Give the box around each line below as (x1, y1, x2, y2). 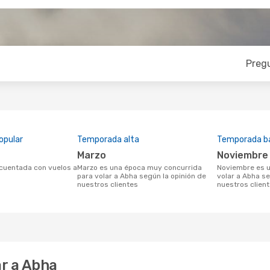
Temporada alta (77, 134, 139, 145)
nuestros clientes (77, 180, 138, 189)
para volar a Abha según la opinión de (77, 172, 206, 180)
